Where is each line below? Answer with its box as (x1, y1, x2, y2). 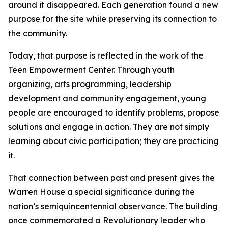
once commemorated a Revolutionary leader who (8, 215, 205, 225)
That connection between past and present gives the (8, 173, 215, 183)
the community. (8, 28, 67, 38)
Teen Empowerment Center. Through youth (8, 65, 175, 75)
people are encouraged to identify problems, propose (8, 107, 219, 118)
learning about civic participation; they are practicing (8, 136, 219, 146)
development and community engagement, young (8, 93, 206, 103)
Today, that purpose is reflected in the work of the (8, 50, 204, 61)
